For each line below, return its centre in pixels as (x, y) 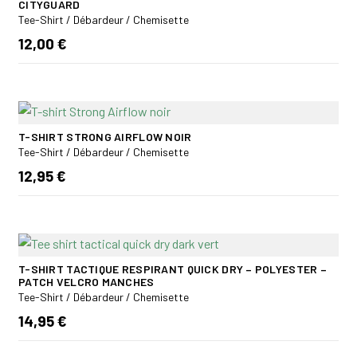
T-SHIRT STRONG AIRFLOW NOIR (105, 136)
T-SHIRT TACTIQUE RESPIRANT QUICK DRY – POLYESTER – (173, 269)
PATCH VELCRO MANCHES (86, 281)
